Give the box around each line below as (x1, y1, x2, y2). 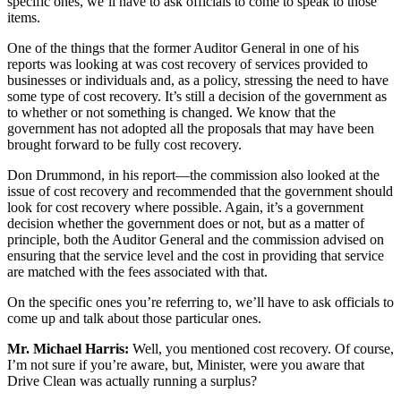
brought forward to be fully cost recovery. (7, 137, 242, 153)
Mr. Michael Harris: (7, 341, 129, 357)
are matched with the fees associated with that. (7, 264, 268, 280)
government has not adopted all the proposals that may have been (7, 121, 374, 137)
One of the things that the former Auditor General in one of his (7, 40, 359, 56)
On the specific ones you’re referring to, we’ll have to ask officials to (7, 294, 394, 311)
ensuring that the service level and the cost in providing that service (7, 248, 384, 264)
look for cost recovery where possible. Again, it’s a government (7, 200, 363, 216)
